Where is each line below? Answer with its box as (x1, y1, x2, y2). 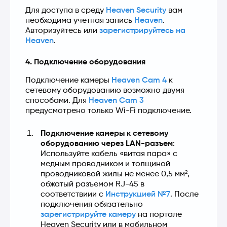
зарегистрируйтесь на (99, 26, 185, 35)
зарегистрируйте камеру (41, 210, 136, 219)
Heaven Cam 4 (111, 76, 167, 85)
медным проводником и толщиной (41, 160, 170, 168)
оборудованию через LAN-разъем (41, 139, 173, 148)
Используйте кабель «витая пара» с (41, 149, 177, 158)
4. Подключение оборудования (25, 58, 145, 66)
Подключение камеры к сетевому (41, 129, 168, 138)
